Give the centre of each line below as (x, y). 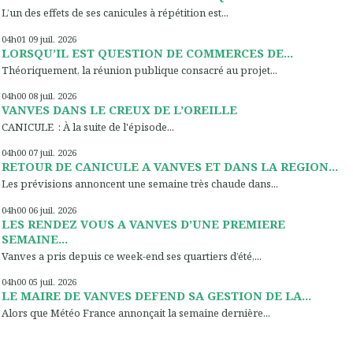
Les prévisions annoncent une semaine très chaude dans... (140, 184)
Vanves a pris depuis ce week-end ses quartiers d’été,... (132, 256)
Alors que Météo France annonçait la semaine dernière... (136, 312)
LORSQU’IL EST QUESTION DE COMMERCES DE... (147, 52)
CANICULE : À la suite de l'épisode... (88, 126)
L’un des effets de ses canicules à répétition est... (115, 13)
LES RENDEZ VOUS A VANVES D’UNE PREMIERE (143, 223)
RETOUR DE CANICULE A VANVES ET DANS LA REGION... (170, 167)
